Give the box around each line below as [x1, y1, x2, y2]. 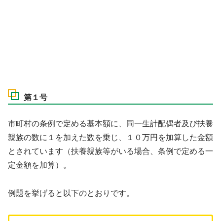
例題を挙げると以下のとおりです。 [8, 189, 134, 198]
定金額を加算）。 [8, 161, 71, 170]
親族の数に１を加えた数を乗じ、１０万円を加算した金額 [8, 133, 213, 142]
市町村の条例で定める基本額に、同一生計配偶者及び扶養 [8, 119, 213, 128]
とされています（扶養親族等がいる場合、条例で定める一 [8, 147, 213, 156]
